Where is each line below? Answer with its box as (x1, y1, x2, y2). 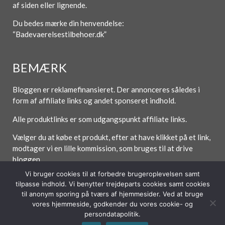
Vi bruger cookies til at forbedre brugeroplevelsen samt (25, 170, 200, 178)
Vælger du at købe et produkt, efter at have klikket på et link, (13, 133, 210, 142)
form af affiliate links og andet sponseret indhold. (13, 96, 176, 105)
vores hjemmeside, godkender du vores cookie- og (32, 200, 193, 208)
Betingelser (134, 199, 173, 209)
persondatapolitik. (84, 210, 141, 218)
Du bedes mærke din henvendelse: (13, 19, 124, 28)
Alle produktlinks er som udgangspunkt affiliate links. (13, 114, 188, 124)
